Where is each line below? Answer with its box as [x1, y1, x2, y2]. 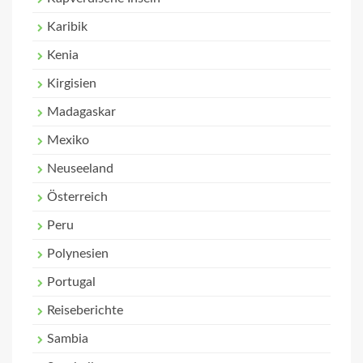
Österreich [47, 190, 108, 203]
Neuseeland [47, 162, 113, 175]
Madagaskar [47, 105, 116, 118]
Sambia [47, 332, 88, 345]
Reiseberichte [47, 304, 123, 317]
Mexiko [47, 134, 89, 147]
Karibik [47, 20, 88, 33]
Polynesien [47, 247, 109, 260]
